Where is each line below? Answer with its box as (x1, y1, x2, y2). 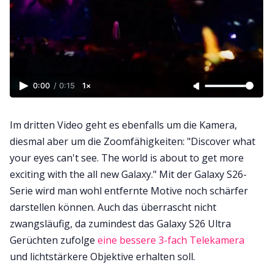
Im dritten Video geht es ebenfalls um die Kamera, (10, 118, 237, 132)
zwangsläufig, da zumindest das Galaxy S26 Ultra (10, 217, 231, 231)
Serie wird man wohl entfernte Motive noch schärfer (10, 184, 248, 198)
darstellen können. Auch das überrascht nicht (10, 200, 216, 214)
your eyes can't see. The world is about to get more (10, 151, 244, 165)
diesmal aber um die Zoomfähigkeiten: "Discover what (10, 135, 255, 149)
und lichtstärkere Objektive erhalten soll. (10, 250, 195, 264)
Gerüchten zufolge (10, 233, 97, 247)
